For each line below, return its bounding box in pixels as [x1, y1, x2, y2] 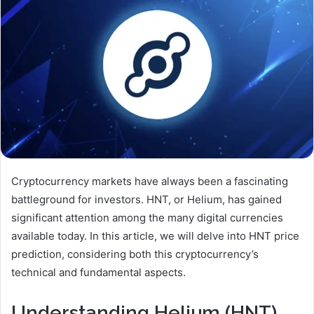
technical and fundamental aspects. [11, 265, 186, 279]
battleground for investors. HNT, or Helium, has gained [11, 192, 282, 206]
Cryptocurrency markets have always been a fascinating [11, 174, 288, 188]
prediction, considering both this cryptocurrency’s [11, 247, 259, 261]
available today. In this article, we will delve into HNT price [11, 228, 299, 243]
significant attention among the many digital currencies [11, 210, 283, 224]
